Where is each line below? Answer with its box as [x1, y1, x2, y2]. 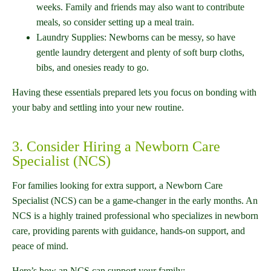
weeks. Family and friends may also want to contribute [36, 2, 244, 13]
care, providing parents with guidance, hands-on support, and [12, 226, 245, 237]
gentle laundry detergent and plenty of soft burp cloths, [36, 47, 244, 58]
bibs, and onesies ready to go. [36, 62, 149, 73]
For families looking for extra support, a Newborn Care [12, 180, 223, 191]
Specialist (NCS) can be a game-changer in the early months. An [12, 195, 258, 206]
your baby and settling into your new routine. [12, 102, 184, 113]
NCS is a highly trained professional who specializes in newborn [12, 211, 258, 221]
